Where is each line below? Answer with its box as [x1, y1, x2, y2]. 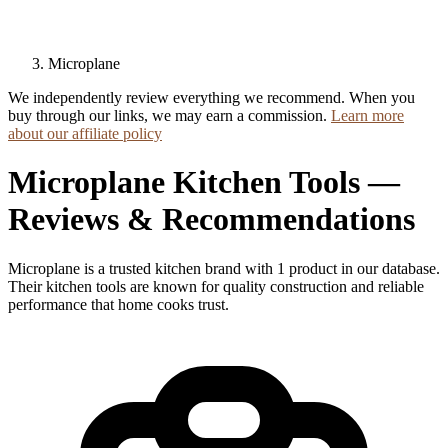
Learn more [331, 107, 404, 124]
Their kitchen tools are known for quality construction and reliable [8, 277, 424, 295]
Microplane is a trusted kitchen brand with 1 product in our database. [8, 259, 440, 277]
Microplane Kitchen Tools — [8, 164, 400, 201]
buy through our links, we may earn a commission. [8, 107, 331, 124]
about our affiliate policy [8, 125, 162, 142]
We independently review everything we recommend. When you [8, 89, 415, 106]
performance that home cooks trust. [8, 295, 229, 313]
